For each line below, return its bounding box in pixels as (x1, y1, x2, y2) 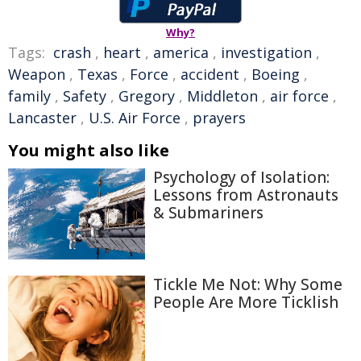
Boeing (251, 64, 300, 84)
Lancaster (8, 107, 77, 127)
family (8, 85, 51, 106)
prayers (193, 107, 246, 127)
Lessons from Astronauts (153, 184, 338, 205)
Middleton (187, 85, 258, 106)
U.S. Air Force (89, 107, 180, 127)
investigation (221, 42, 312, 62)
